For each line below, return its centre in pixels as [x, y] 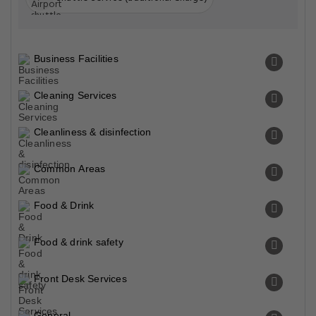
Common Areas [70, 169]
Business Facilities [76, 59]
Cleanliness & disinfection [93, 132]
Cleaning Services [75, 95]
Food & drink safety [79, 242]
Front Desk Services [80, 279]
